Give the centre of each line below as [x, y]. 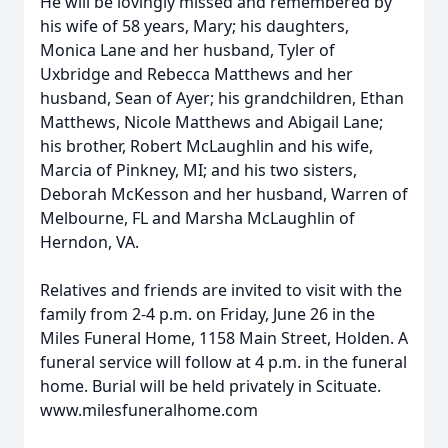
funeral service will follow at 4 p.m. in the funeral [223, 362]
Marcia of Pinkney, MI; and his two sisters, [198, 170]
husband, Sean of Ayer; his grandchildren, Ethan [222, 98]
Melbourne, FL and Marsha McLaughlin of [197, 218]
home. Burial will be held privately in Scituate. [210, 386]
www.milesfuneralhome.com [149, 410]
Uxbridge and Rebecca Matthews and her [196, 74]
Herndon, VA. [89, 242]
